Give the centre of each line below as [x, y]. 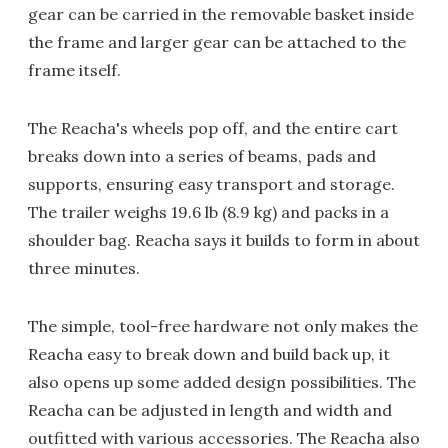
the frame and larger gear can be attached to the [217, 42]
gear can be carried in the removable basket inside [221, 14]
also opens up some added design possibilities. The [222, 382]
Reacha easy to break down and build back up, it [209, 354]
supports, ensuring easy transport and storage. [211, 184]
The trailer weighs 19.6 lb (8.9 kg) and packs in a [208, 212]
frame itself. [74, 70]
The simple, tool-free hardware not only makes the [223, 326]
